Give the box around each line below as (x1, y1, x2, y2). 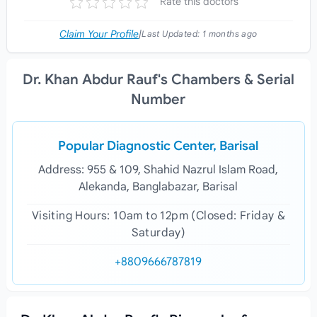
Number (131, 91, 186, 108)
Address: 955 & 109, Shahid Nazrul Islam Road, (38, 163, 279, 177)
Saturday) (131, 226, 186, 240)
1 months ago (202, 28, 258, 39)
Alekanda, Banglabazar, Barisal (79, 180, 238, 194)
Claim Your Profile (59, 28, 139, 40)
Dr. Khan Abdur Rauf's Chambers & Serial (22, 71, 294, 88)
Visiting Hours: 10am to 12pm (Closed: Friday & (31, 209, 286, 223)
